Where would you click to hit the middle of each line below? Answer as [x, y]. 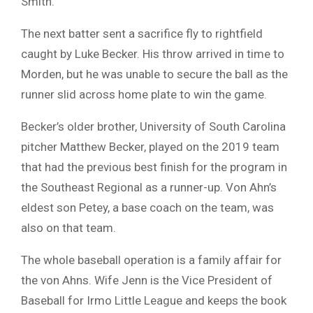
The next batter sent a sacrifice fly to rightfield [142, 34]
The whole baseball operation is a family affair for [151, 260]
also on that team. [68, 228]
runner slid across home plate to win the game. [144, 95]
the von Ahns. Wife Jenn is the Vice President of [147, 281]
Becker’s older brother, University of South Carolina [153, 127]
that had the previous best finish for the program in [154, 167]
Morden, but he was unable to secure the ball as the [154, 74]
